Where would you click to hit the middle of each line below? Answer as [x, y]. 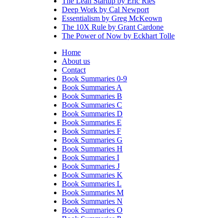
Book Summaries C [92, 105]
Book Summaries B [92, 96]
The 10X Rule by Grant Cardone [113, 27]
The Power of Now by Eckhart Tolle [118, 36]
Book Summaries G [92, 140]
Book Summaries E [92, 123]
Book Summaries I [91, 158]
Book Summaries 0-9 [94, 79]
